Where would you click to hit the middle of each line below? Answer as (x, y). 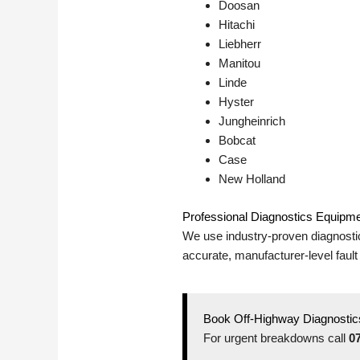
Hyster (237, 102)
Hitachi (237, 25)
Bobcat (237, 141)
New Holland (252, 179)
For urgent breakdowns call (276, 337)
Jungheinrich (252, 121)
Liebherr (240, 44)
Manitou (240, 63)
